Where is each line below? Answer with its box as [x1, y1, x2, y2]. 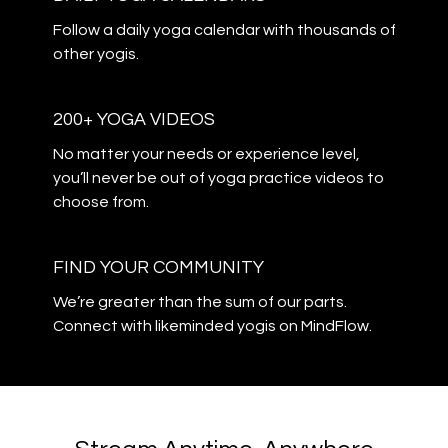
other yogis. [52, 46, 139, 62]
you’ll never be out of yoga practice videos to [52, 170, 384, 186]
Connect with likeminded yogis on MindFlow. [52, 318, 372, 334]
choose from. [52, 194, 149, 210]
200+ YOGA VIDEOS [52, 110, 215, 129]
